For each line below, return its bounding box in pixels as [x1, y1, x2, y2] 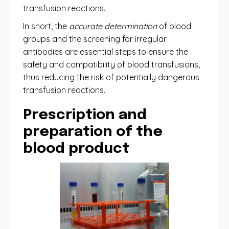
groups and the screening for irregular [23, 34, 167, 44]
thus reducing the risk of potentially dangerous [23, 72, 199, 82]
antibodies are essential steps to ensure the [23, 47, 188, 57]
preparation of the [23, 125, 163, 140]
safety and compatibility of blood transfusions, [23, 59, 200, 70]
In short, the [23, 21, 69, 31]
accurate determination [69, 21, 157, 31]
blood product [23, 142, 129, 156]
